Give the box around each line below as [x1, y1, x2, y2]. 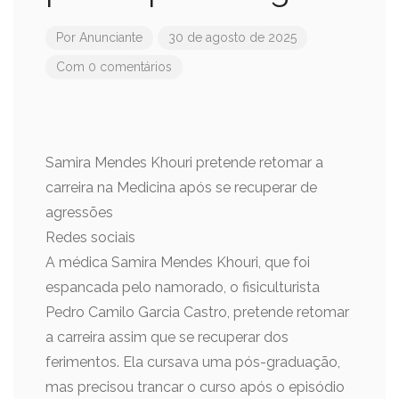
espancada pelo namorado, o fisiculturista [45, 279, 320, 296]
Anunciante [79, 30, 142, 45]
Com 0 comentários [56, 60, 172, 74]
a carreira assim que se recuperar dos [45, 329, 289, 346]
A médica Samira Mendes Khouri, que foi [45, 254, 310, 271]
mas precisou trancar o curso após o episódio [45, 379, 345, 395]
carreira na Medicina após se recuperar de [45, 179, 317, 196]
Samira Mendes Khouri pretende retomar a [45, 154, 323, 171]
